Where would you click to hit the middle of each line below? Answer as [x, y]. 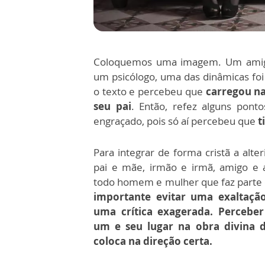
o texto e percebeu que [150, 91]
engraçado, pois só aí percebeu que [174, 121]
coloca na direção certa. [153, 241]
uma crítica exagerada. [153, 211]
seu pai [112, 106]
